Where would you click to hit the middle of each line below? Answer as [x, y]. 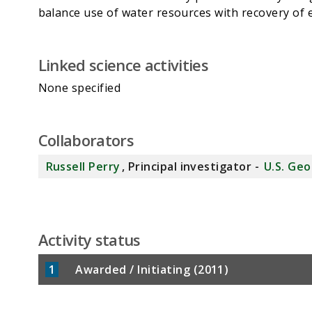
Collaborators [86, 140]
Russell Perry [83, 167]
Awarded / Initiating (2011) [150, 270]
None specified [79, 88]
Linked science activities [123, 65]
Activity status [89, 240]
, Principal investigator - [192, 167]
